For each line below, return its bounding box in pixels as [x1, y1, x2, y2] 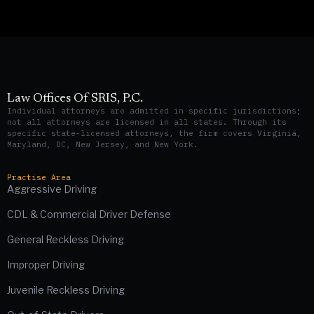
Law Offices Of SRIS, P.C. [7, 92, 143, 105]
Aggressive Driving [7, 183, 97, 196]
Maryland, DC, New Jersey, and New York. [7, 139, 198, 149]
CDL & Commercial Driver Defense [7, 208, 171, 221]
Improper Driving [7, 259, 85, 271]
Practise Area [7, 172, 71, 183]
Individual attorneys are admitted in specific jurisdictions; [7, 105, 301, 116]
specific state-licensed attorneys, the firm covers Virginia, [7, 128, 301, 138]
